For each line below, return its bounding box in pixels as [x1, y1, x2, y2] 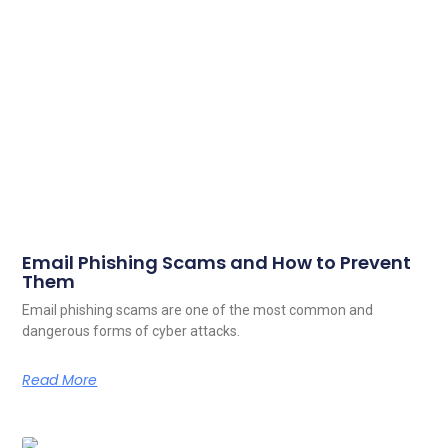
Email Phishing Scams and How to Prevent [22, 249, 412, 275]
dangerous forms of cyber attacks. [22, 322, 241, 339]
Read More [22, 369, 98, 390]
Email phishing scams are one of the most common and [22, 301, 374, 318]
